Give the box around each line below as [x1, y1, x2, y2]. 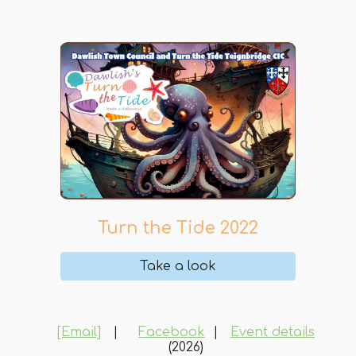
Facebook [138, 325, 205, 339]
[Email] [57, 325, 101, 339]
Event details [230, 325, 315, 339]
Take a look [140, 259, 216, 274]
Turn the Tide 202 [98, 219, 249, 238]
